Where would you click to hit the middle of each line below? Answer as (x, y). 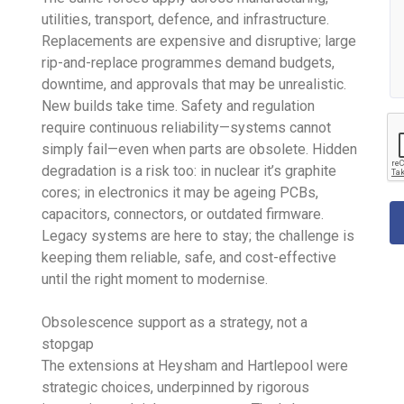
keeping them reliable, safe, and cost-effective (189, 257)
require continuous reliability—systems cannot (187, 127)
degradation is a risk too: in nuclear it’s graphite (189, 170)
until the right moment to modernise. (155, 279)
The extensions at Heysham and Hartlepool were (195, 365)
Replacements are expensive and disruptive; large (199, 41)
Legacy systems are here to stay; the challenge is (198, 235)
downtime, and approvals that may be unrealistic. (194, 84)
